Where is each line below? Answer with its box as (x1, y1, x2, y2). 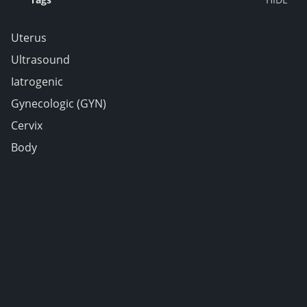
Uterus (11, 30, 47, 45)
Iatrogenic (11, 74, 63, 89)
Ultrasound (11, 52, 70, 67)
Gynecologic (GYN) (11, 96, 106, 111)
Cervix (11, 118, 42, 133)
